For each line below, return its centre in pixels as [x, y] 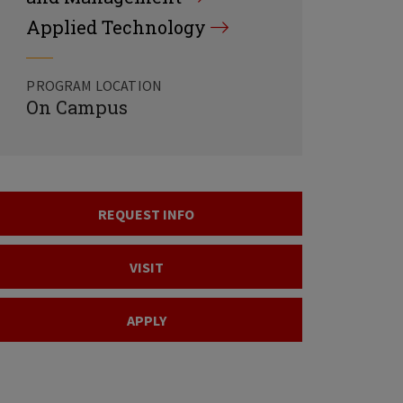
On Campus [77, 107]
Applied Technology [116, 27]
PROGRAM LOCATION [94, 85]
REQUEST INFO [147, 214]
